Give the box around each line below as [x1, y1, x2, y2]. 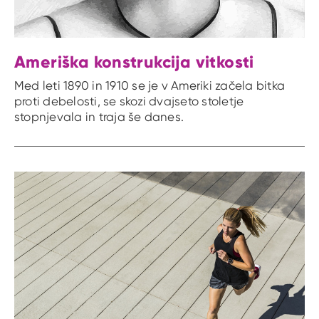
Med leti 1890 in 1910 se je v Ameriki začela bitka [14, 78, 285, 93]
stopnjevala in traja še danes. [14, 110, 184, 125]
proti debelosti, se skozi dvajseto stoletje [14, 94, 244, 109]
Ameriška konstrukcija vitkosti [14, 51, 254, 72]
